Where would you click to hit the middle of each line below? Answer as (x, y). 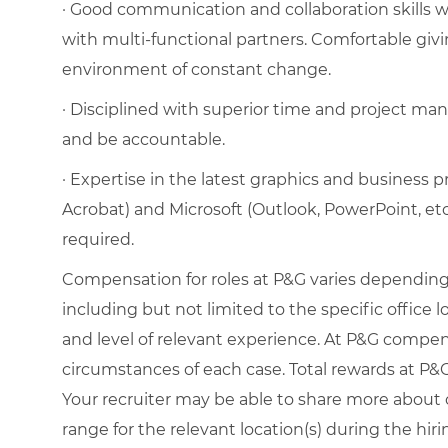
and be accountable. (143, 139)
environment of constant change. (196, 69)
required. (98, 239)
